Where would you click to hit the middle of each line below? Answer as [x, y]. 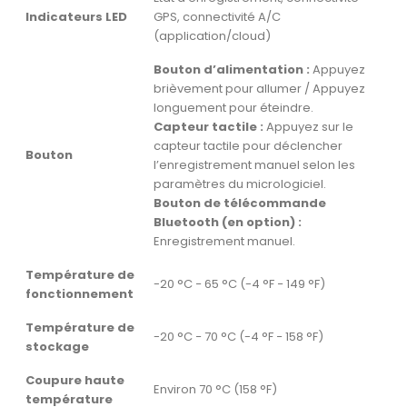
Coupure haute [75, 381]
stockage [57, 347]
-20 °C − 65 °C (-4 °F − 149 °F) [239, 284]
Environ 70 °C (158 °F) [215, 390]
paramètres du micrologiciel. [240, 184]
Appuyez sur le [308, 127]
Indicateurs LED [76, 17]
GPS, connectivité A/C [217, 17]
